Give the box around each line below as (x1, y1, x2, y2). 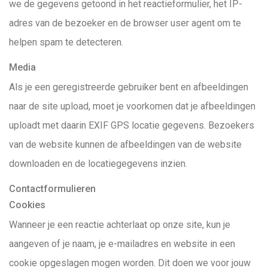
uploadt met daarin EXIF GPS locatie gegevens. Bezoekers (9, 120, 254, 131)
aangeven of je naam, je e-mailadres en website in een (9, 238, 235, 249)
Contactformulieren (9, 183, 96, 194)
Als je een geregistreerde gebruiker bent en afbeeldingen (9, 81, 248, 93)
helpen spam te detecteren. (9, 36, 123, 48)
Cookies (9, 199, 45, 211)
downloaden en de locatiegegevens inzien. (9, 158, 187, 169)
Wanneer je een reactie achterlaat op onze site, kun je (9, 219, 230, 230)
